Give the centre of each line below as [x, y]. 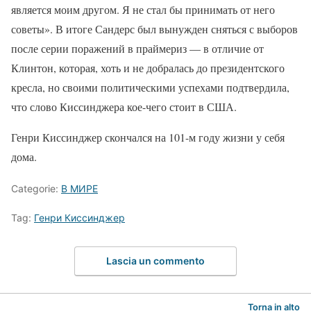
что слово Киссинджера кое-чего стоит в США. [124, 106]
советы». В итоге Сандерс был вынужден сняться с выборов [154, 28]
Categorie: [36, 188]
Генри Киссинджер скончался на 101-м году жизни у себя [148, 137]
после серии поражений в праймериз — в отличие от [137, 48]
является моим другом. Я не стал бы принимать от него [143, 9]
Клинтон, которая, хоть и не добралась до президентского [148, 67]
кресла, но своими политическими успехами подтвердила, [150, 87]
